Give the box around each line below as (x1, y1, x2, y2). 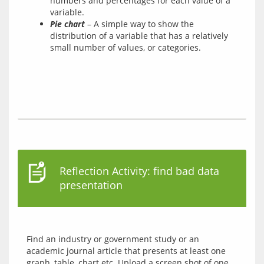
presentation (60, 178, 123, 192)
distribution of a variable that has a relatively (50, 30, 228, 41)
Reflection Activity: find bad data (60, 164, 219, 178)
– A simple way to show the (85, 18, 194, 29)
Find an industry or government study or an (27, 233, 199, 245)
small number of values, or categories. (50, 42, 201, 53)
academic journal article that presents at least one (27, 245, 226, 256)
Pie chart (50, 18, 85, 29)
